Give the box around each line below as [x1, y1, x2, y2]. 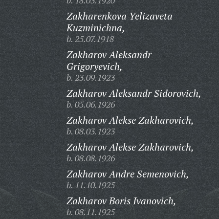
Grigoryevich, [66, 60, 123, 73]
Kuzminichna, [66, 21, 125, 34]
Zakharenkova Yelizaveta [66, 9, 173, 22]
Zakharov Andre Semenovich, [66, 167, 189, 180]
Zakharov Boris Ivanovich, [66, 194, 176, 207]
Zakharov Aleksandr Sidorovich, [66, 87, 201, 100]
